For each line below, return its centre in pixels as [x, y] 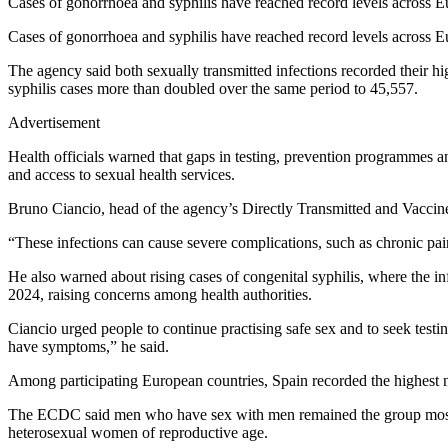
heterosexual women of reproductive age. [138, 432]
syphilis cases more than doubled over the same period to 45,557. [213, 88]
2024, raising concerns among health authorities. [160, 294]
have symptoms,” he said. [88, 346]
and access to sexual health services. [121, 174]
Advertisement [54, 122]
